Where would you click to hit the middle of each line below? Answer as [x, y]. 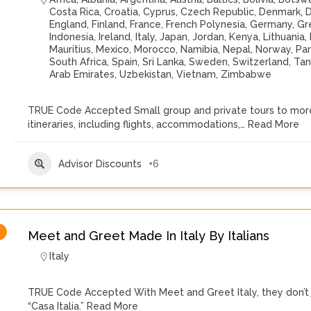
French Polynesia [205, 24]
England [68, 24]
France [145, 24]
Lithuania [284, 37]
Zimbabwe [246, 74]
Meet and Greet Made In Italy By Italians [149, 236]
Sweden [208, 62]
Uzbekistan [145, 74]
